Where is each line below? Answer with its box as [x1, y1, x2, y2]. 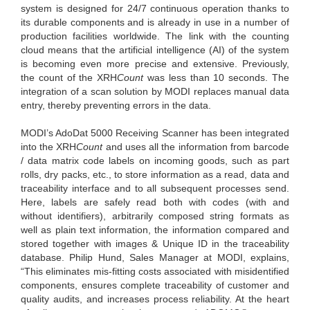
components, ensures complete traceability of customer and [21, 279, 289, 291]
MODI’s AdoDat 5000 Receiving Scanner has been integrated [21, 127, 289, 138]
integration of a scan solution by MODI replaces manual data [21, 85, 289, 97]
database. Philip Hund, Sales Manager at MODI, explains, [21, 251, 289, 263]
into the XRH [21, 140, 77, 152]
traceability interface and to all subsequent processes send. [21, 182, 289, 194]
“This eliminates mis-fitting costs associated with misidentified [21, 265, 289, 277]
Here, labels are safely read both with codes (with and [21, 196, 289, 208]
